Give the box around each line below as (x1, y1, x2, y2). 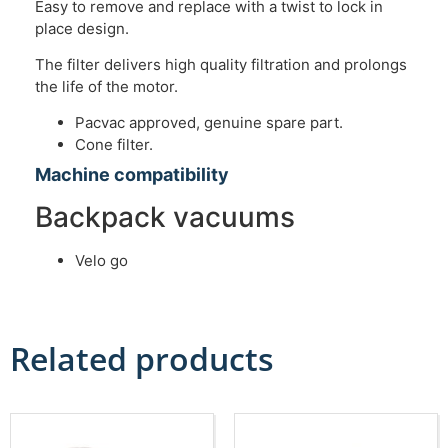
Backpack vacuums (35, 200, 295, 235)
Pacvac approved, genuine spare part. (75, 113, 343, 133)
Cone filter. (75, 135, 153, 155)
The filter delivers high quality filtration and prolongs (35, 55, 407, 74)
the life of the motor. (35, 77, 178, 96)
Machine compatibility (35, 164, 229, 186)
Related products (10, 337, 274, 381)
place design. (35, 18, 129, 38)
